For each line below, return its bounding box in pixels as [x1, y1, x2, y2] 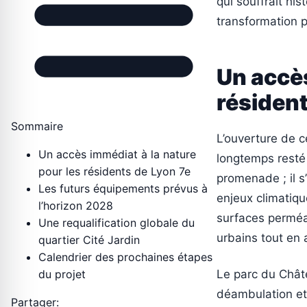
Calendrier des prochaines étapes [38, 249, 212, 264]
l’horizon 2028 [38, 198, 113, 212]
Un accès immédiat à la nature [38, 147, 196, 161]
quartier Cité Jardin [38, 232, 140, 247]
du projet [38, 267, 86, 281]
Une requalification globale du [38, 215, 195, 230]
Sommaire [11, 119, 63, 133]
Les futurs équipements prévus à [38, 181, 208, 195]
